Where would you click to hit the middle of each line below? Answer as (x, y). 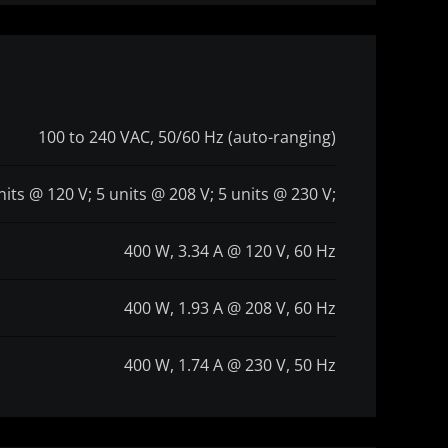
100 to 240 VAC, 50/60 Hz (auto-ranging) (187, 137)
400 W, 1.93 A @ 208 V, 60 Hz (230, 308)
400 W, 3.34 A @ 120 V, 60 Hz (230, 251)
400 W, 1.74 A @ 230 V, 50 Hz (230, 365)
